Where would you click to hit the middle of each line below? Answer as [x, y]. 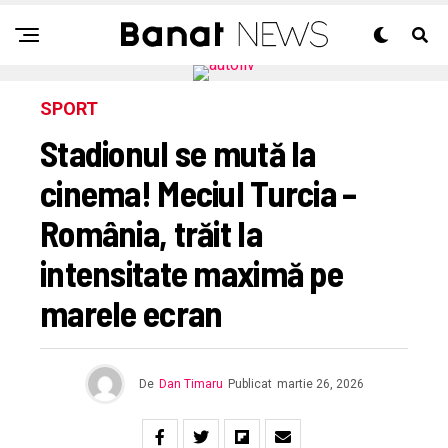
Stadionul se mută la [178, 152]
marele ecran [131, 312]
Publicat [249, 384]
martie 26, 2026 [320, 384]
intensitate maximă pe [191, 272]
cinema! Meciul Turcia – [198, 192]
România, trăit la [151, 232]
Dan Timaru [190, 384]
